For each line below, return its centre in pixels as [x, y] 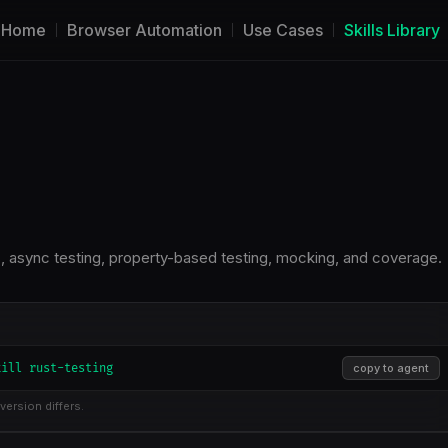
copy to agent [391, 368]
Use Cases [283, 30]
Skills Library [392, 30]
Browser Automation [144, 30]
